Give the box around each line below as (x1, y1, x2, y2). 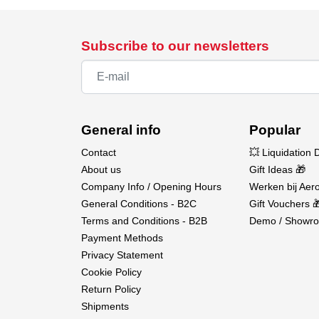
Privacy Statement (81, 249, 163, 261)
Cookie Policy (81, 266, 142, 278)
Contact (81, 147, 116, 159)
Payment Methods (81, 232, 163, 244)
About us (81, 164, 121, 176)
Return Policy (81, 283, 141, 296)
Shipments (81, 300, 129, 313)
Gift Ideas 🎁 (249, 164, 305, 176)
